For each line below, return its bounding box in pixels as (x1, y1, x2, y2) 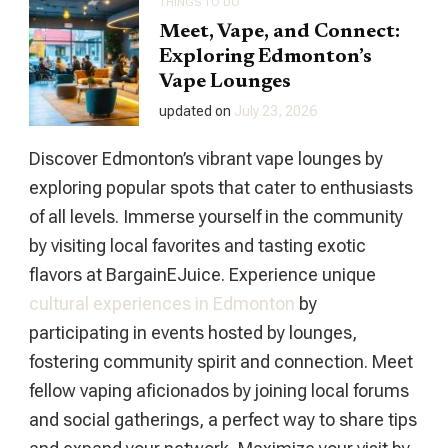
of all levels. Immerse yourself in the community (29, 206, 403, 228)
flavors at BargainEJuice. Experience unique (29, 264, 376, 286)
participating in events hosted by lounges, (29, 322, 357, 344)
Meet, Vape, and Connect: (159, 22, 400, 43)
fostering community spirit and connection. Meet (29, 351, 413, 373)
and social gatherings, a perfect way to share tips (29, 409, 417, 431)
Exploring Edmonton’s (159, 47, 372, 68)
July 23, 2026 (234, 103, 317, 120)
